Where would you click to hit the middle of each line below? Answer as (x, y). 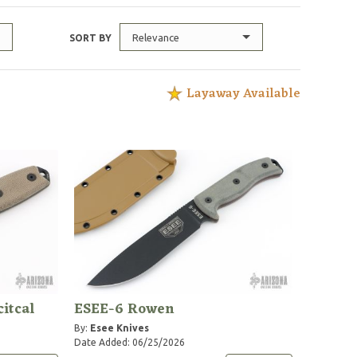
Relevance (156, 37)
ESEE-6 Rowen (125, 309)
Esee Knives (120, 328)
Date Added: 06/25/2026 (130, 342)
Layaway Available (244, 94)
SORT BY (91, 38)
